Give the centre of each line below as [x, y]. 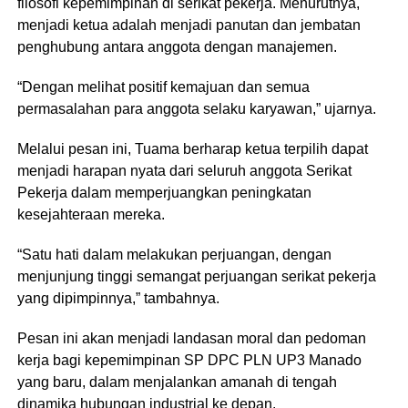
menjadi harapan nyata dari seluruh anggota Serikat [184, 171]
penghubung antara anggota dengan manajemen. [177, 47]
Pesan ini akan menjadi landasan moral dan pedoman [191, 339]
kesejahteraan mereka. [91, 215]
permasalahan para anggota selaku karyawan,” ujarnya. [196, 109]
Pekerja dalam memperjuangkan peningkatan [164, 193]
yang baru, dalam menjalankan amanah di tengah [177, 382]
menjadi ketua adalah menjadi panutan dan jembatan [189, 25]
